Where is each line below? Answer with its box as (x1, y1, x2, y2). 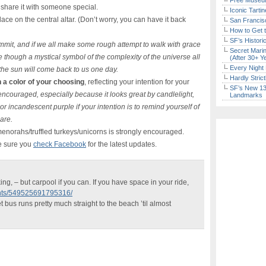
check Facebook (33, 140, 86, 148)
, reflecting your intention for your (84, 78, 189, 86)
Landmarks (230, 91, 262, 99)
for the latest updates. (86, 140, 157, 148)
